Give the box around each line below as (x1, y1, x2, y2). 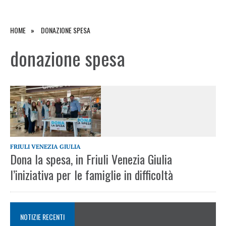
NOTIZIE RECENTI (20, 211, 65, 222)
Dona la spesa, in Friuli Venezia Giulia (10, 150, 172, 168)
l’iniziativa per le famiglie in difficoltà (10, 165, 173, 184)
